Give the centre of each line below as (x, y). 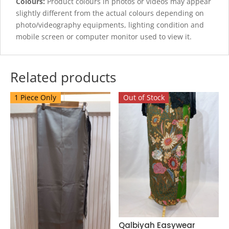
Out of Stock (144, 98)
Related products (63, 77)
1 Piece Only (36, 98)
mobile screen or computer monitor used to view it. (104, 37)
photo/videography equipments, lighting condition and (110, 25)
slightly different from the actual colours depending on (110, 13)
